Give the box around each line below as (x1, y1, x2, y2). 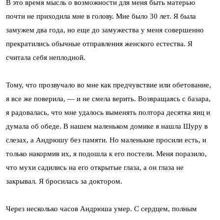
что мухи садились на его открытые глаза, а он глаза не (6, 164, 184, 172)
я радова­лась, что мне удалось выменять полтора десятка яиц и (6, 109, 210, 117)
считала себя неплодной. (6, 54, 85, 62)
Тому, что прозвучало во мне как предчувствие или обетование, (6, 81, 211, 89)
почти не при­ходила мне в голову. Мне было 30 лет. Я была (6, 12, 196, 21)
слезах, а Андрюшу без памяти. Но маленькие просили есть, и (6, 136, 206, 144)
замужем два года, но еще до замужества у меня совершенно (6, 26, 204, 34)
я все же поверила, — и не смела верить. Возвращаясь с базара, (6, 95, 211, 103)
